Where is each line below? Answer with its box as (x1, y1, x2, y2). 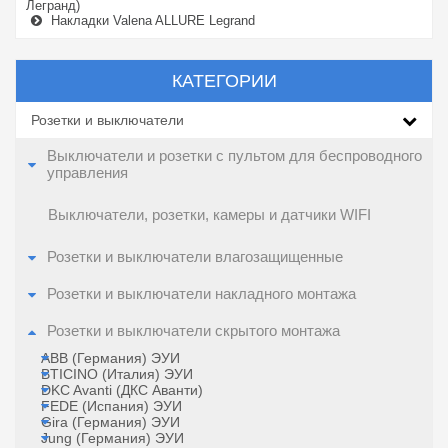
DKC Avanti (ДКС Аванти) (41, 382, 203, 398)
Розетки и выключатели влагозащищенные (47, 249, 343, 265)
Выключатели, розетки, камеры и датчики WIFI (48, 207, 371, 223)
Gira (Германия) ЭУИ (41, 414, 180, 430)
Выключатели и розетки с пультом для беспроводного (47, 148, 422, 164)
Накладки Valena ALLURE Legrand (51, 13, 255, 28)
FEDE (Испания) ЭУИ (41, 398, 182, 414)
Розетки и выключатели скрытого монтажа (47, 323, 340, 339)
